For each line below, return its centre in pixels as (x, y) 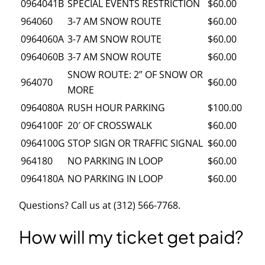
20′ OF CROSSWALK (110, 125)
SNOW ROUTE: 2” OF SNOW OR (135, 74)
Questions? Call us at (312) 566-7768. (100, 206)
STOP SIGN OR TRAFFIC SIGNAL (135, 143)
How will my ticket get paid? (131, 237)
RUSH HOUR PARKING (116, 107)
